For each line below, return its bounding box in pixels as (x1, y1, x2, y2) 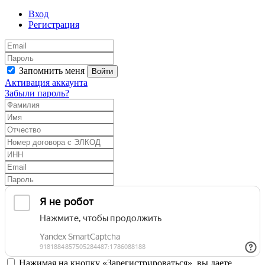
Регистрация (28, 19, 79, 30)
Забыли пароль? (5, 88, 69, 98)
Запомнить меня (17, 65, 85, 76)
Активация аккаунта (5, 77, 88, 88)
